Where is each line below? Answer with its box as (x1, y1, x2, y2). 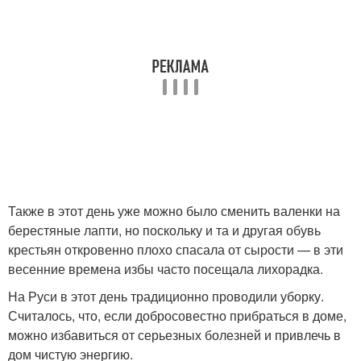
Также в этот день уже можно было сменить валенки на (8, 201, 340, 221)
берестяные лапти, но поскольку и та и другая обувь (8, 221, 321, 240)
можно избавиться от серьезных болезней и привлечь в (8, 326, 341, 345)
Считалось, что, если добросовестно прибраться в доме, (8, 306, 346, 326)
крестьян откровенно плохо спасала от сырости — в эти (8, 240, 343, 259)
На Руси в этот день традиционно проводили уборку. (8, 287, 324, 306)
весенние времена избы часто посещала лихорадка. (8, 259, 323, 279)
